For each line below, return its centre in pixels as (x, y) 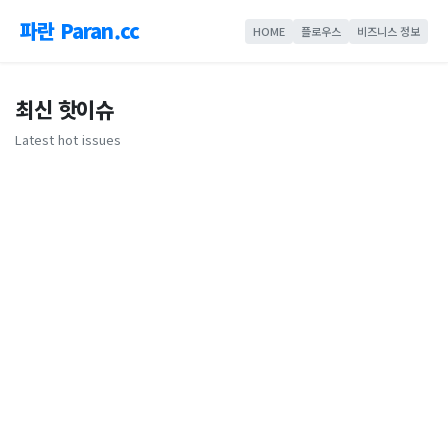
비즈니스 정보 (388, 30)
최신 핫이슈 (64, 109)
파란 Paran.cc (80, 30)
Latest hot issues (68, 139)
